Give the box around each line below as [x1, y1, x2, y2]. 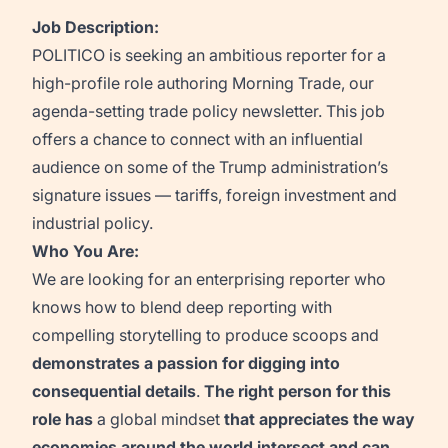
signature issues [32, 185, 151, 205]
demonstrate [32, 353, 131, 373]
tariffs [175, 185, 218, 205]
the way [353, 409, 415, 429]
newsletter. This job [242, 101, 385, 121]
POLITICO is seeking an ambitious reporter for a [32, 45, 386, 65]
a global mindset [97, 409, 220, 429]
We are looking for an [32, 269, 192, 289]
